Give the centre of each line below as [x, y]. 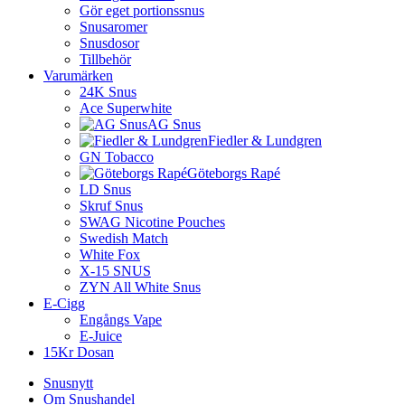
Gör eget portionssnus [142, 11]
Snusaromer [113, 27]
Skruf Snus [111, 206]
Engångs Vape [121, 320]
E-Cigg [64, 304]
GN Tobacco [117, 157]
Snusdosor [109, 43]
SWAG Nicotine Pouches [152, 222]
